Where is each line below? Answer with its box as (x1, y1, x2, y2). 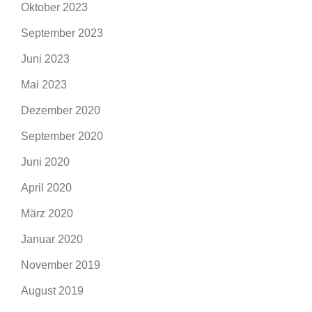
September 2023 (21, 27, 103, 39)
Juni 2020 (21, 156, 70, 168)
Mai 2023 (21, 79, 67, 91)
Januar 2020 (21, 233, 83, 245)
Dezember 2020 (21, 104, 100, 116)
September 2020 (21, 130, 103, 142)
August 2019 (21, 285, 84, 297)
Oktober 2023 (21, 1, 88, 13)
